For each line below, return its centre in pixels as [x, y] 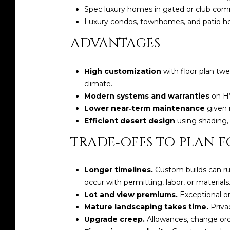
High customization [122, 71]
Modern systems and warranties [147, 96]
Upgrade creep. [114, 219]
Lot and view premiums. [131, 195]
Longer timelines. [118, 170]
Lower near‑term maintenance [144, 108]
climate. [98, 83]
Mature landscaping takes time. [146, 207]
